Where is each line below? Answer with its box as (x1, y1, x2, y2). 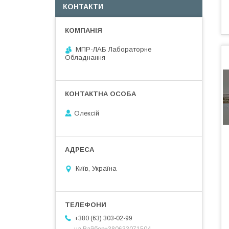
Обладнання (65, 54, 105, 61)
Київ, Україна (76, 165, 117, 173)
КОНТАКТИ (63, 3, 103, 11)
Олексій (74, 109, 99, 117)
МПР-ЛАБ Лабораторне (76, 45, 151, 53)
